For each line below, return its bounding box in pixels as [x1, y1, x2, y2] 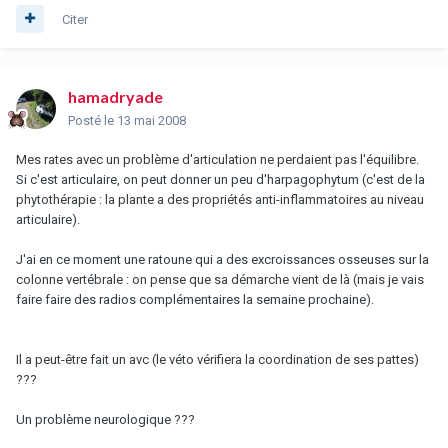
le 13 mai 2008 [104, 112, 186, 128]
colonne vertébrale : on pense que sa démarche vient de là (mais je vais [16, 271, 424, 287]
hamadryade [68, 86, 163, 106]
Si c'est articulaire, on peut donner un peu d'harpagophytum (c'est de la [16, 171, 425, 187]
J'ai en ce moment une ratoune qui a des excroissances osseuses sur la [16, 251, 429, 267]
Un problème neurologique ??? [16, 411, 195, 427]
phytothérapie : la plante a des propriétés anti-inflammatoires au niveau [16, 191, 424, 207]
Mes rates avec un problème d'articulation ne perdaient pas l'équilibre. [16, 151, 419, 167]
